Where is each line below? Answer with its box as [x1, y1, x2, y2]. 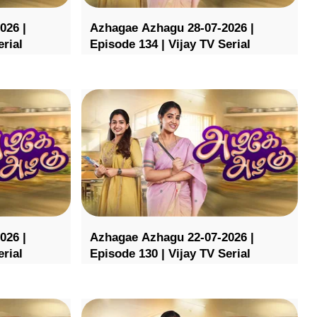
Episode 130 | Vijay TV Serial [89, 246, 250, 260]
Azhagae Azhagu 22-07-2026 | [89, 230, 254, 244]
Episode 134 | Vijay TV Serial [89, 38, 250, 52]
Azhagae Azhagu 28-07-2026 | [89, 21, 254, 35]
